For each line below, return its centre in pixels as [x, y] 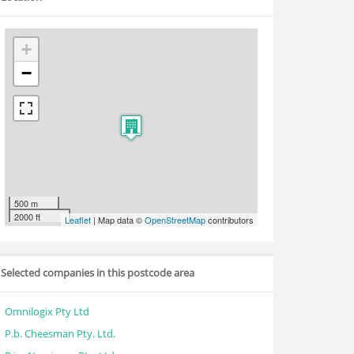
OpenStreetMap [175, 220]
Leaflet [78, 220]
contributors [230, 220]
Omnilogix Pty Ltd [47, 311]
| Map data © [118, 220]
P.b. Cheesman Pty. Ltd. [60, 333]
